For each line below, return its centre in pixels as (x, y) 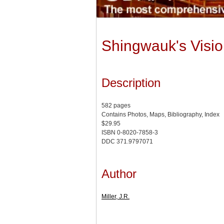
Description (131, 83)
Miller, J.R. (115, 197)
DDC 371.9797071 (127, 142)
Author (119, 174)
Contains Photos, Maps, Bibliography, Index (160, 115)
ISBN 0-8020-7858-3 (130, 133)
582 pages (116, 106)
